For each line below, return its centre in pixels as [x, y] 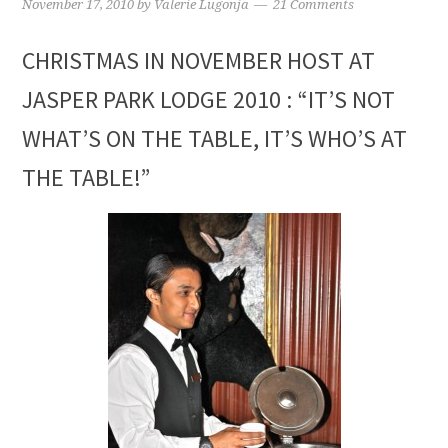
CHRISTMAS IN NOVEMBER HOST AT [199, 60]
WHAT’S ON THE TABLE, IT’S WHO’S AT [215, 138]
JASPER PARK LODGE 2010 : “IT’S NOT [209, 99]
